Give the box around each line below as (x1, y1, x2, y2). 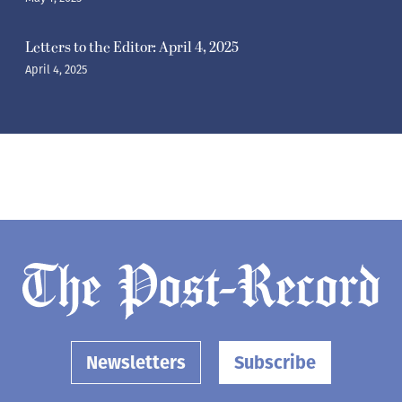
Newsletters (86, 352, 186, 374)
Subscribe (234, 352, 316, 374)
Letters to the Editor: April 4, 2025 (25, 36, 239, 58)
